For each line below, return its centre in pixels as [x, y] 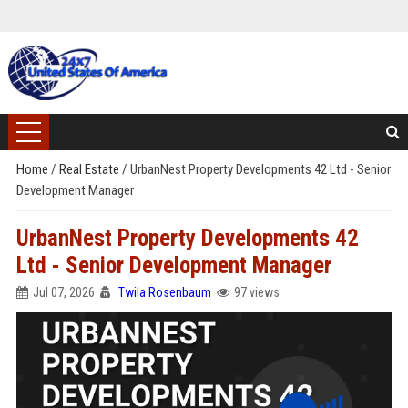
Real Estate [90, 169]
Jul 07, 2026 [63, 292]
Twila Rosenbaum [164, 292]
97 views [256, 292]
